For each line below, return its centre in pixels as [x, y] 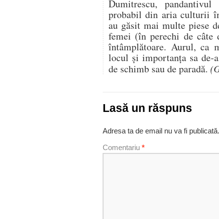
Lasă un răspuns [147, 108]
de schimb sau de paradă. [159, 69]
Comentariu [122, 147]
